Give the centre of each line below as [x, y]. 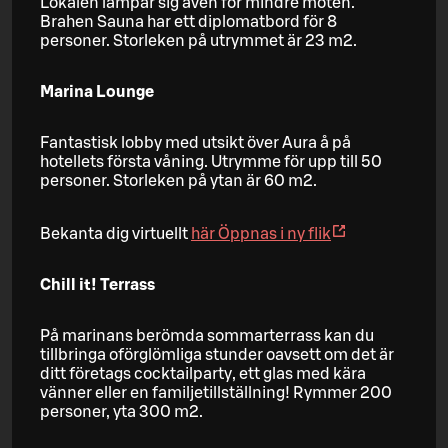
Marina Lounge [97, 91]
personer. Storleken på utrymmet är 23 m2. [198, 40]
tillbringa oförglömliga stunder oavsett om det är [217, 354]
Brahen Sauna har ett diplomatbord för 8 [188, 21]
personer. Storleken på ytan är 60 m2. [178, 180]
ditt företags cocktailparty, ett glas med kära [203, 373]
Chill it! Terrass [97, 284]
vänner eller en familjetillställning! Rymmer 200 [216, 392]
